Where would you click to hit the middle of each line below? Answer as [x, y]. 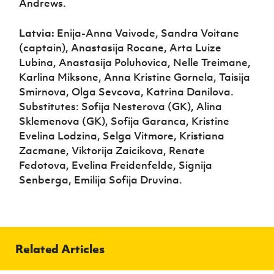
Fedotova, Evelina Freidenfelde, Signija [116, 165]
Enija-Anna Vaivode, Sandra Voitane [147, 33]
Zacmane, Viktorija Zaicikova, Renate [112, 150]
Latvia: [37, 33]
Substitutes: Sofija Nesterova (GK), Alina [121, 106]
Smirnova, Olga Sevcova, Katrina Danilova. [127, 91]
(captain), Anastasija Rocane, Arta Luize [120, 47]
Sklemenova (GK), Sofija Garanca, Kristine [124, 121]
